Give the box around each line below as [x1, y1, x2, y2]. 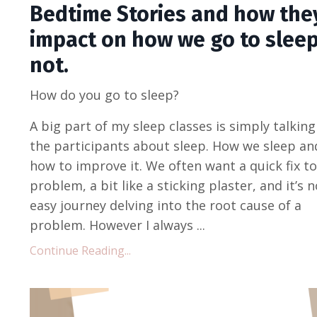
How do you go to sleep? [30, 86, 179, 103]
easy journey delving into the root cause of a [30, 196, 301, 214]
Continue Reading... [30, 242, 131, 258]
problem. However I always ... [30, 216, 205, 234]
